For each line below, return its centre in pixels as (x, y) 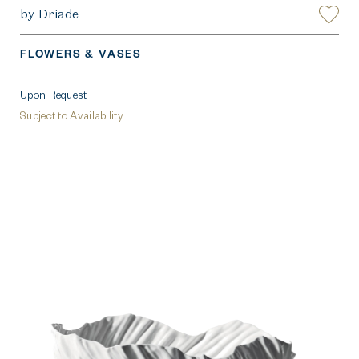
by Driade (50, 14)
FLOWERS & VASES (81, 54)
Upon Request (54, 95)
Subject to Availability (72, 116)
